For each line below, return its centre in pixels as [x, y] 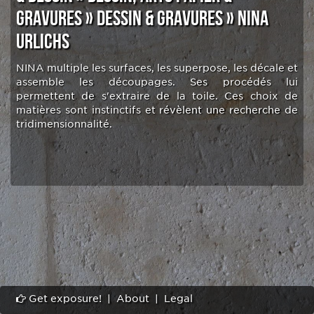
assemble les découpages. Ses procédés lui [157, 82]
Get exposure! [64, 299]
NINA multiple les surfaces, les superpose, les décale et [157, 68]
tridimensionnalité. [64, 124]
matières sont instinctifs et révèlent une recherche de [157, 110]
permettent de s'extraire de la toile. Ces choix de [157, 96]
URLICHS [43, 42]
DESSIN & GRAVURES [160, 19]
